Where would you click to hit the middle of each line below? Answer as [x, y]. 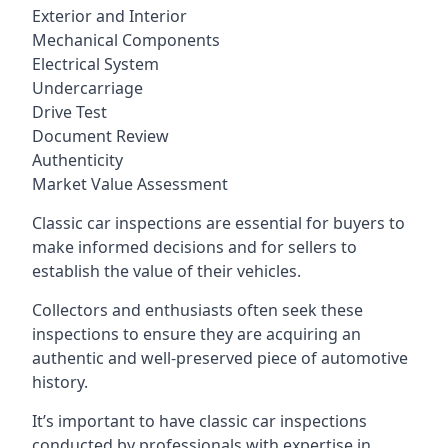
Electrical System [95, 64]
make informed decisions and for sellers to [194, 247]
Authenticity [77, 160]
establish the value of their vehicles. [166, 271]
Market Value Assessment [130, 184]
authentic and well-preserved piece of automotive [220, 358]
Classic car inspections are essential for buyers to [218, 223]
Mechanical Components [126, 40]
